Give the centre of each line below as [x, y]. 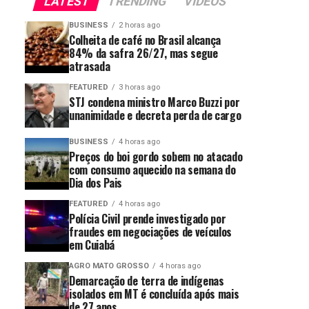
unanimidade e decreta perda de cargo [155, 115]
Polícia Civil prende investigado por [148, 218]
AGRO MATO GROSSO [109, 266]
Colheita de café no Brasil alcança [145, 40]
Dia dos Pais [96, 182]
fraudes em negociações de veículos [151, 231]
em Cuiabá [92, 245]
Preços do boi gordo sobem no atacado [156, 156]
